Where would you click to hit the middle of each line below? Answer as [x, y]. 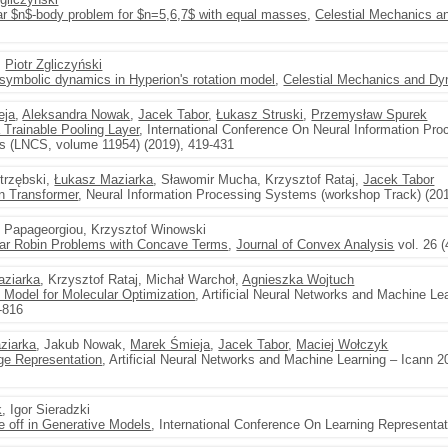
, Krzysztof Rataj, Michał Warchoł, [141, 279]
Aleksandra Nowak [76, 114]
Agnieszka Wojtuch [298, 279]
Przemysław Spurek [369, 114]
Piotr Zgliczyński [54, 64]
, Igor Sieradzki [46, 409]
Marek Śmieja [170, 344]
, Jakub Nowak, [83, 344]
